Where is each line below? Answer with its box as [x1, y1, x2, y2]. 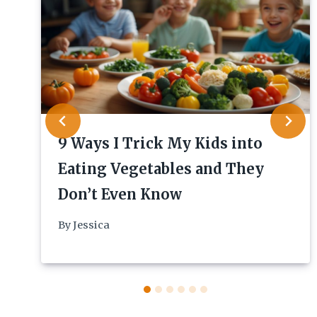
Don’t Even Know [58, 185, 182, 203]
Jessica [73, 219, 110, 232]
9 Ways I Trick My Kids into [58, 134, 263, 152]
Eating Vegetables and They [58, 159, 264, 178]
